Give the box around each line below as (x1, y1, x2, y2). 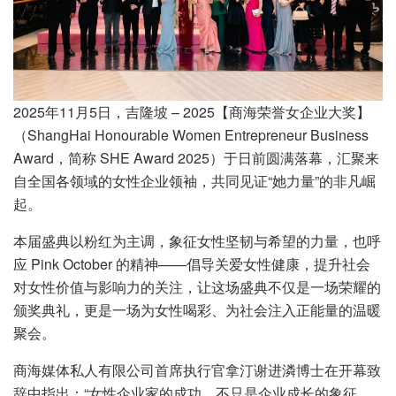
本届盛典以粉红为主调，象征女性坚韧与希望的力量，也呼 (13, 230, 381, 251)
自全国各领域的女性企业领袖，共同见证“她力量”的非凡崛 (13, 170, 376, 191)
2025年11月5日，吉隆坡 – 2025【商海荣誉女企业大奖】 (13, 101, 370, 122)
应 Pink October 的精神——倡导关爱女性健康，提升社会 (13, 253, 370, 274)
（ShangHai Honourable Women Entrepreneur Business (13, 124, 369, 145)
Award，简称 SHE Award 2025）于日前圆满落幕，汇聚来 (13, 147, 379, 168)
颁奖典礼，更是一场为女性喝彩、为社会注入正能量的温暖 (13, 299, 381, 320)
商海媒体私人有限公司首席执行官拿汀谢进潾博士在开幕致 (13, 359, 381, 380)
